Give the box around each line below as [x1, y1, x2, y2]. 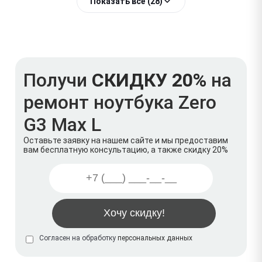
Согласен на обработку [39, 233, 118, 242]
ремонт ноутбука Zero [23, 91, 216, 113]
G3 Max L [23, 113, 101, 136]
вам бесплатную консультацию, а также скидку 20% [23, 144, 228, 154]
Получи [23, 68, 92, 91]
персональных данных [118, 233, 192, 242]
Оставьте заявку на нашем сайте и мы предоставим [23, 135, 228, 145]
